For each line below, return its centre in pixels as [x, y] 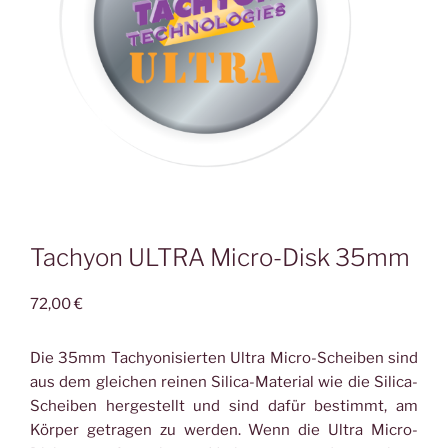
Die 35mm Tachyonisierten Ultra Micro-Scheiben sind [224, 357]
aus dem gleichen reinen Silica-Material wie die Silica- [224, 381]
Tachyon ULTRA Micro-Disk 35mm [220, 257]
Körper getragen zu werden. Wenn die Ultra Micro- [224, 429]
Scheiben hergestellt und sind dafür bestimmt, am [224, 405]
